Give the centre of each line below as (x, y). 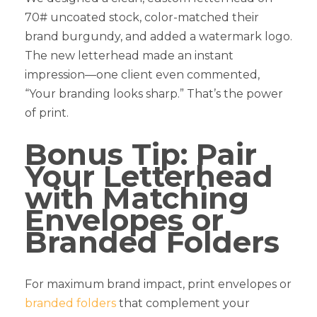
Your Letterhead (149, 176)
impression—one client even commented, (142, 74)
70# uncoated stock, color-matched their (142, 17)
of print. (47, 113)
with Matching (137, 198)
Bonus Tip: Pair (141, 154)
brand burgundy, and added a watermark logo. (158, 36)
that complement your (183, 303)
